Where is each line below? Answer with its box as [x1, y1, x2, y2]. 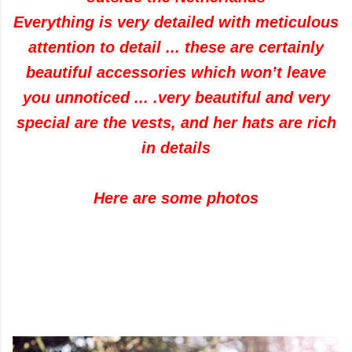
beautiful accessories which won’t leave [26, 64, 326, 81]
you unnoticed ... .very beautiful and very [22, 89, 330, 106]
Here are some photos [93, 189, 258, 207]
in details [141, 139, 211, 156]
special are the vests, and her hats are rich [16, 114, 336, 131]
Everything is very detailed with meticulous [13, 13, 339, 31]
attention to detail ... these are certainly [28, 38, 324, 56]
